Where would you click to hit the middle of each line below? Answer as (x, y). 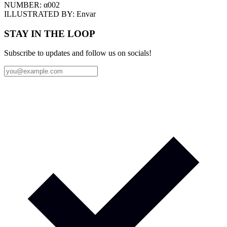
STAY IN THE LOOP (50, 33)
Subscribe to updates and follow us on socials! (78, 53)
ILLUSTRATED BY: (40, 14)
